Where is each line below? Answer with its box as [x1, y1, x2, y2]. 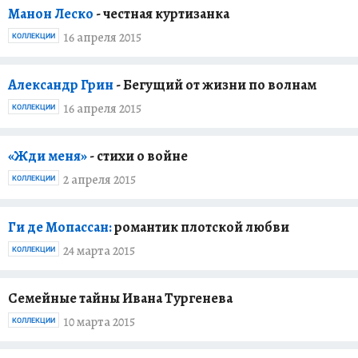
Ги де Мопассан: [8, 217, 112, 237]
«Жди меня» [8, 146, 87, 165]
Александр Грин [8, 75, 116, 94]
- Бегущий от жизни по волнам [116, 75, 316, 94]
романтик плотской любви [112, 217, 289, 237]
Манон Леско [8, 4, 96, 23]
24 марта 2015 [63, 241, 135, 260]
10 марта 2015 [63, 312, 135, 331]
